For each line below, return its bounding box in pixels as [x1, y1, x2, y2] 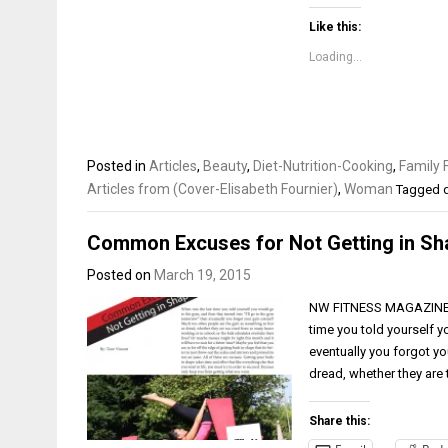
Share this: [309, 413, 371, 428]
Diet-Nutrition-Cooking [253, 158, 393, 174]
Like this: [309, 20, 362, 34]
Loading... [309, 50, 363, 64]
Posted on [87, 266, 154, 283]
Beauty [203, 158, 247, 174]
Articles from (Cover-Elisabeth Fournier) [87, 181, 338, 197]
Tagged [396, 182, 443, 197]
